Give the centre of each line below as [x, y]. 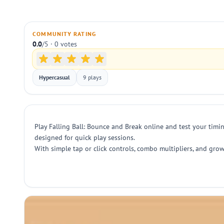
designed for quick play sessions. [85, 137]
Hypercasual [54, 77]
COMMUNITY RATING [64, 34]
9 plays [92, 77]
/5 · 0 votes [59, 44]
